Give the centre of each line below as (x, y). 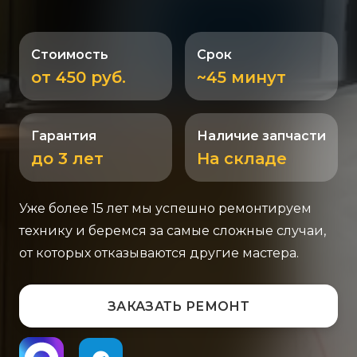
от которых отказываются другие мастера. (159, 253)
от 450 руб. (78, 78)
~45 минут (241, 78)
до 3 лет (67, 159)
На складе (242, 159)
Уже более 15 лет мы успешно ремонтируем (165, 209)
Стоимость (70, 55)
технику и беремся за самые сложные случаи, (173, 231)
